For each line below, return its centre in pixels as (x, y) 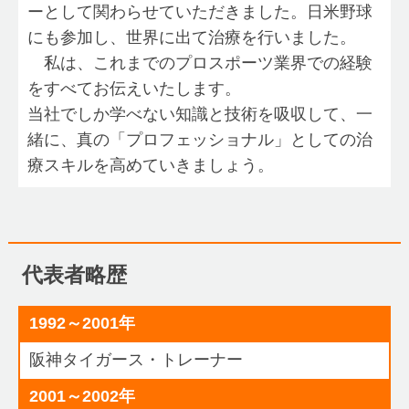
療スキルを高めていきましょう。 (150, 166)
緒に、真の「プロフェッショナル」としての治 (199, 140)
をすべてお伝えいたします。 (134, 89)
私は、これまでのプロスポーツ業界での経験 (199, 63)
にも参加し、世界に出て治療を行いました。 (191, 38)
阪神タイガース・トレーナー (136, 360)
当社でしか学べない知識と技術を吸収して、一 (199, 115)
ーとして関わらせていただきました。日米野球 (199, 12)
